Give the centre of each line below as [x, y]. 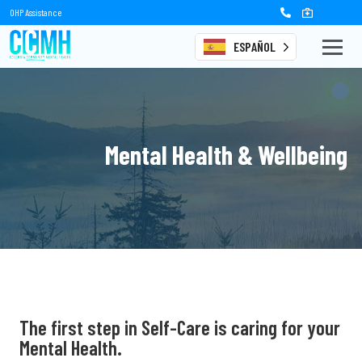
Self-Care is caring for [220, 328]
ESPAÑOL [254, 46]
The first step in [78, 328]
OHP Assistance [36, 12]
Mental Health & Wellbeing [227, 154]
